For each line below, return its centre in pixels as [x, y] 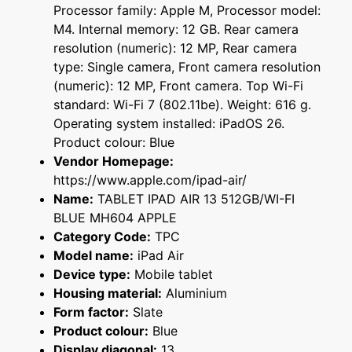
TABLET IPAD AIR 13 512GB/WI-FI [194, 199]
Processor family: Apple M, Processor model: [187, 11]
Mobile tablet [172, 275]
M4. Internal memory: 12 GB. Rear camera [176, 29]
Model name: [93, 256]
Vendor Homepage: [114, 161]
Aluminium [194, 293]
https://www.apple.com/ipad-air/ [150, 180]
